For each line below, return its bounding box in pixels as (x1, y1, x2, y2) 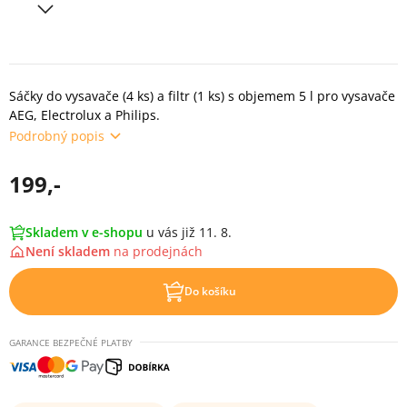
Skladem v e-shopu (25, 223, 143, 241)
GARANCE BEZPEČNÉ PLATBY (9, 336, 133, 349)
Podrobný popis (9, 126, 104, 144)
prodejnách (133, 243, 203, 260)
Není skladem (25, 243, 114, 260)
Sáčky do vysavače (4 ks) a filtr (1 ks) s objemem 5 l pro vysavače (9, 87, 395, 104)
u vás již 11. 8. (146, 223, 232, 241)
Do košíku (184, 283, 236, 299)
